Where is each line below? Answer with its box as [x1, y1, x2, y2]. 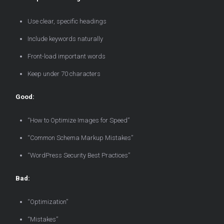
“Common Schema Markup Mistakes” [27, 134, 133, 142]
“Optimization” [27, 198, 68, 206]
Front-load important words [27, 52, 105, 60]
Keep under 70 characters [27, 70, 100, 78]
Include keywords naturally [27, 35, 103, 43]
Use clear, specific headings [27, 17, 106, 25]
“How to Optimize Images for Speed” [27, 116, 129, 124]
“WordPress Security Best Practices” [27, 151, 130, 159]
